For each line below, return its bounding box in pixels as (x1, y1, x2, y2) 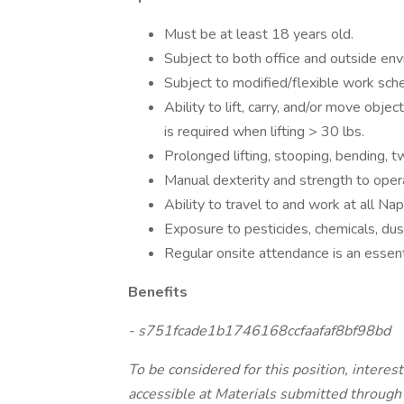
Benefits (128, 282, 188, 302)
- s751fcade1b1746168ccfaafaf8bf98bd (128, 321, 390, 341)
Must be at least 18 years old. (164, 24, 353, 44)
